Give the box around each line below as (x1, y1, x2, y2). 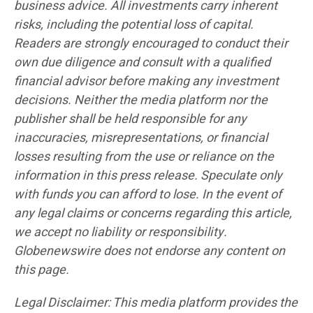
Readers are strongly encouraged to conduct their (14, 34, 288, 54)
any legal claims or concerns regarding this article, (14, 204, 292, 224)
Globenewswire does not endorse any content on (14, 242, 285, 261)
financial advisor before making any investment (14, 72, 279, 92)
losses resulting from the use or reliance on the (14, 147, 274, 167)
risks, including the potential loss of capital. (14, 15, 254, 35)
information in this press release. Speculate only (14, 166, 282, 186)
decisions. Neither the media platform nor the (14, 91, 268, 110)
